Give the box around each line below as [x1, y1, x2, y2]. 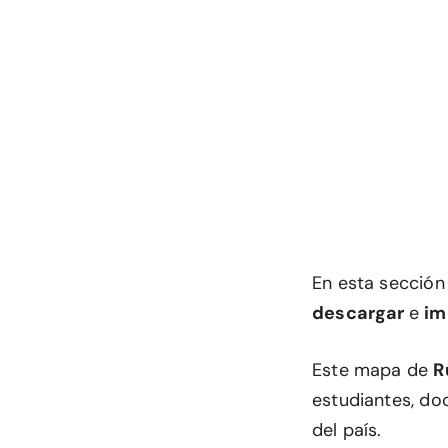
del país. [312, 418, 382, 442]
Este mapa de [312, 358, 434, 382]
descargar [312, 301, 409, 325]
